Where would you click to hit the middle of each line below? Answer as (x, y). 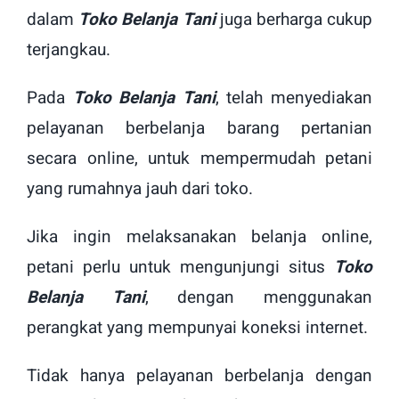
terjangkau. (69, 50)
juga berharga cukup (294, 20)
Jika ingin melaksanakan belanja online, (199, 237)
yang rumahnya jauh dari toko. (140, 189)
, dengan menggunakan (259, 298)
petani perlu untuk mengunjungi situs (180, 268)
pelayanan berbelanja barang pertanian (199, 129)
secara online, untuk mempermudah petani (199, 159)
